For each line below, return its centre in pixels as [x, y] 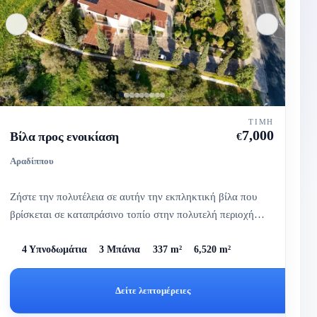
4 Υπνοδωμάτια [55, 250]
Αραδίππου [32, 161]
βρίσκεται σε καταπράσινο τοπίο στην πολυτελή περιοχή [132, 214]
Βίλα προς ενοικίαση [65, 136]
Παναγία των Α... [48, 231]
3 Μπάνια [120, 250]
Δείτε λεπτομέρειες [153, 291]
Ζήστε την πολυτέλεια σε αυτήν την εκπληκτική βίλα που [134, 196]
